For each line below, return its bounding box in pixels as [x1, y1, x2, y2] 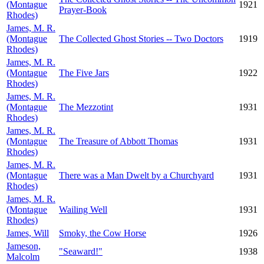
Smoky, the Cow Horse [59, 228, 146, 238]
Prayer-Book [59, 5, 107, 15]
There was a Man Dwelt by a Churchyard [59, 170, 214, 180]
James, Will [6, 228, 49, 238]
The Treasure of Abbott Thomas [59, 136, 178, 146]
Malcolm [6, 252, 39, 262]
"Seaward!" [59, 246, 103, 256]
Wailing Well [59, 204, 107, 214]
